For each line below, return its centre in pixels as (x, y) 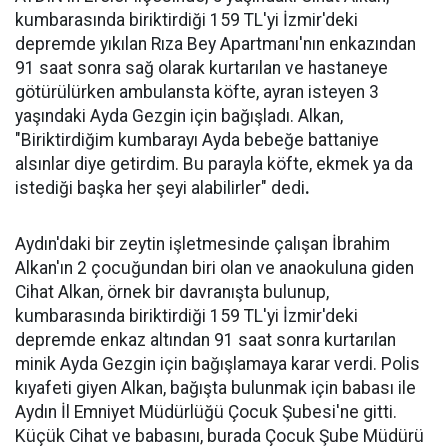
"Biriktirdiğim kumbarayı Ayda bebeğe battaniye (197, 140)
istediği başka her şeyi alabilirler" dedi (160, 188)
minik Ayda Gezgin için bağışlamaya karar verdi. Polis (217, 364)
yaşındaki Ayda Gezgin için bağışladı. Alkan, (179, 116)
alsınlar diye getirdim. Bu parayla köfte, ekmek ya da (214, 164)
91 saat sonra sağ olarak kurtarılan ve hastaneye (201, 68)
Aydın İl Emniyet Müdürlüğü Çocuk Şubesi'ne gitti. (206, 412)
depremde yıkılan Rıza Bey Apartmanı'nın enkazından (215, 44)
